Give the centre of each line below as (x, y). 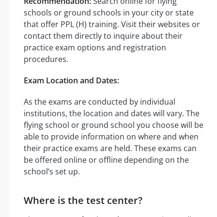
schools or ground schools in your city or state (109, 12)
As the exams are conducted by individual (100, 101)
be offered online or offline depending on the (106, 160)
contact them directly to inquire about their (103, 36)
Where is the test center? (83, 200)
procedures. (46, 59)
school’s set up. (52, 171)
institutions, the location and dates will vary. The (112, 113)
